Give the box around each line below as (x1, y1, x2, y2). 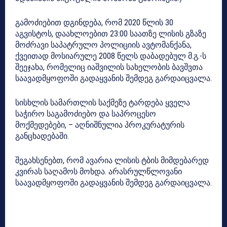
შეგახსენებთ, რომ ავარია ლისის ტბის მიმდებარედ (15, 155, 209, 165)
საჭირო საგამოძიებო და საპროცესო (15, 108, 156, 119)
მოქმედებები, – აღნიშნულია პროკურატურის (15, 120, 184, 130)
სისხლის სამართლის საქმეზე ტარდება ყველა (15, 97, 190, 107)
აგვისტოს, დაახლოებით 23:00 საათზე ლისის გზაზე (15, 28, 206, 39)
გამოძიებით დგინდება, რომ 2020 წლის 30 (15, 17, 173, 27)
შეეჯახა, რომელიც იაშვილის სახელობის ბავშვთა (15, 62, 203, 72)
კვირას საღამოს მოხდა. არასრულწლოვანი (15, 166, 182, 176)
